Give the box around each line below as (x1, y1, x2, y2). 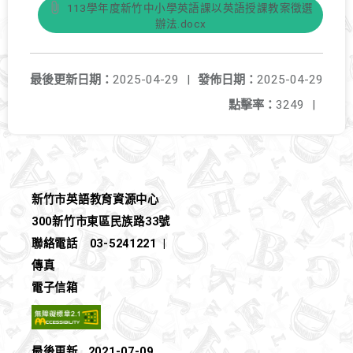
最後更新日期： (30, 72, 113, 87)
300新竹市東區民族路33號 (32, 215, 171, 229)
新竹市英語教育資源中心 (32, 193, 159, 206)
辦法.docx (154, 17, 206, 30)
